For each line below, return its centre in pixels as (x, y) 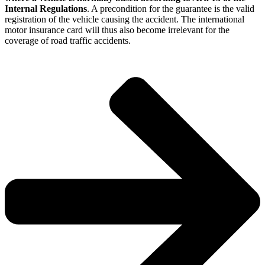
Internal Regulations (46, 9)
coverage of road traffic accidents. (68, 41)
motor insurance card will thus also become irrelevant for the (117, 30)
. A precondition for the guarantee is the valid (171, 9)
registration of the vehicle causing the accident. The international (125, 20)
